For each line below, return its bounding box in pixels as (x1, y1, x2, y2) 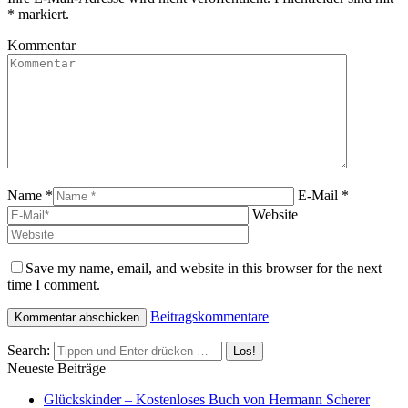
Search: (7, 342, 50, 358)
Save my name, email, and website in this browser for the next (25, 260, 382, 276)
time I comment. (7, 276, 100, 292)
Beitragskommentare (150, 308, 269, 324)
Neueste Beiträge (7, 360, 106, 376)
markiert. (15, 5, 69, 22)
